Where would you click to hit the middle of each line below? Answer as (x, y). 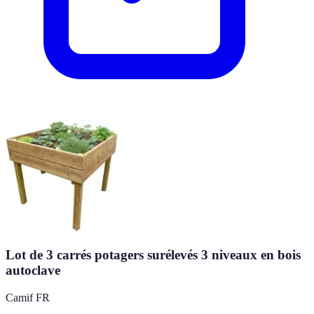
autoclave (33, 271)
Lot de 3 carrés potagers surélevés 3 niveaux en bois (153, 255)
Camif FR (28, 297)
